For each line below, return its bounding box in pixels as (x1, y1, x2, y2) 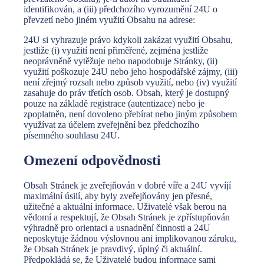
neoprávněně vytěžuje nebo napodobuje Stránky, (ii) (24, 56, 217, 67)
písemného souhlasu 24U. (24, 130, 120, 141)
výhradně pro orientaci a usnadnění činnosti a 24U (24, 223, 210, 233)
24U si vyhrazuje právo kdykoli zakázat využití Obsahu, (24, 35, 233, 45)
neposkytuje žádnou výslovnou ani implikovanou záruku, (24, 233, 236, 244)
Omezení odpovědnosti (24, 153, 161, 169)
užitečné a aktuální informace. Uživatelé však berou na (24, 202, 226, 212)
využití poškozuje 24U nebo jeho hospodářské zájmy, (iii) (24, 67, 237, 77)
